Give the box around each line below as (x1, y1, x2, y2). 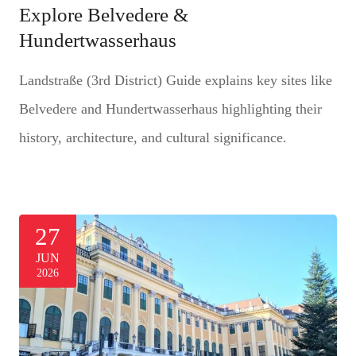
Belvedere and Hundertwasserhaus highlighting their (18, 100, 322, 117)
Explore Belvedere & (18, 3, 188, 25)
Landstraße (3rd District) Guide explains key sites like (18, 72, 332, 88)
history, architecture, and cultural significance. (18, 129, 287, 145)
